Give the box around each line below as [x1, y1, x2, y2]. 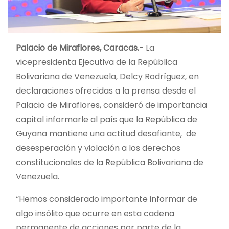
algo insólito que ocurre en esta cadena [16, 207, 174, 219]
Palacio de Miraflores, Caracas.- [16, 41, 144, 54]
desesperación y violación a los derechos [16, 142, 180, 154]
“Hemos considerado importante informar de [16, 193, 197, 205]
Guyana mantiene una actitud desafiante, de [16, 127, 196, 140]
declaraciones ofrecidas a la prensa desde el [16, 84, 196, 97]
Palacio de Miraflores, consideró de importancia [16, 99, 207, 111]
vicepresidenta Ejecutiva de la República [16, 56, 177, 68]
